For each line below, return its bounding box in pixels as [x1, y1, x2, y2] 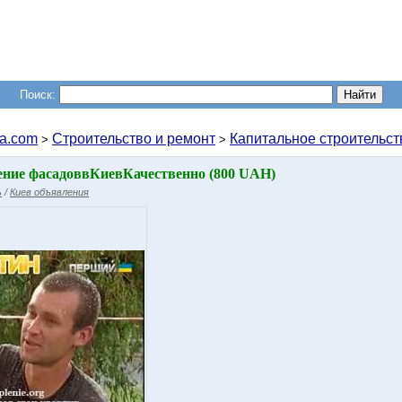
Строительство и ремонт [52, 131, 215, 146]
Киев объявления [10, 187, 89, 197]
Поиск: [19, 88, 56, 101]
